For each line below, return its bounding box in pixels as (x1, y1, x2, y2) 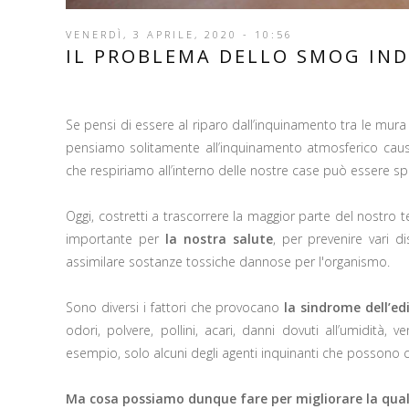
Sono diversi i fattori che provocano (66, 298, 285, 316)
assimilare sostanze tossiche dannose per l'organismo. (66, 252, 390, 270)
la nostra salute (158, 229, 273, 247)
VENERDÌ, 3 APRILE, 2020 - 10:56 (66, 26, 293, 41)
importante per (66, 229, 159, 247)
